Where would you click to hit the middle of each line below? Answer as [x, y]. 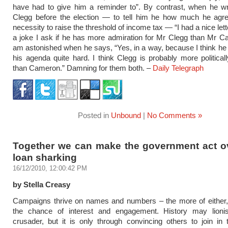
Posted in [94, 115]
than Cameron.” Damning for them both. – [83, 68]
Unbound [126, 115]
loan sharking [45, 157]
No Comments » [175, 115]
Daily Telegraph [178, 68]
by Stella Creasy [41, 184]
